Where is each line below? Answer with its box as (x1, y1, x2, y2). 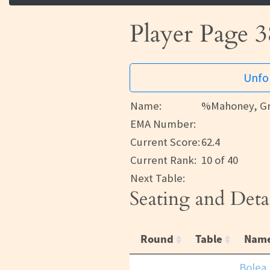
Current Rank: (130, 153, 196, 168)
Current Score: (130, 135, 200, 149)
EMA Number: (130, 117, 196, 131)
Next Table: (130, 171, 185, 186)
